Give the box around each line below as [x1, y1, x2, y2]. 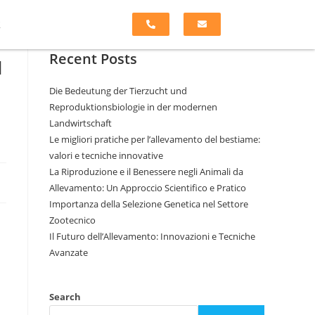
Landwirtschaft [49, 116, 112, 129]
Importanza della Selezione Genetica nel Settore [49, 197, 248, 210]
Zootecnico [49, 213, 96, 226]
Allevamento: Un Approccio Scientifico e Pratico [49, 181, 246, 194]
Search [49, 290, 81, 303]
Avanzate [49, 245, 88, 259]
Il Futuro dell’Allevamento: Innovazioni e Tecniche [49, 229, 255, 243]
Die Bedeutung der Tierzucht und [49, 84, 187, 97]
